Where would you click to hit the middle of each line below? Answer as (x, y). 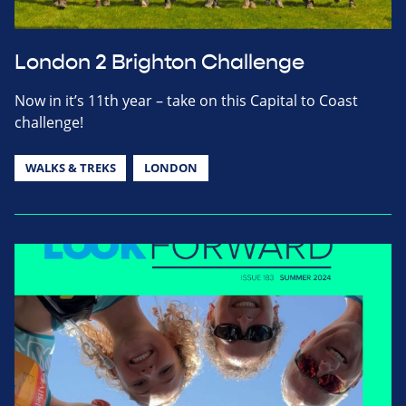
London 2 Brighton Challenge (159, 62)
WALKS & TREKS (70, 167)
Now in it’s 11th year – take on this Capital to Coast (186, 100)
